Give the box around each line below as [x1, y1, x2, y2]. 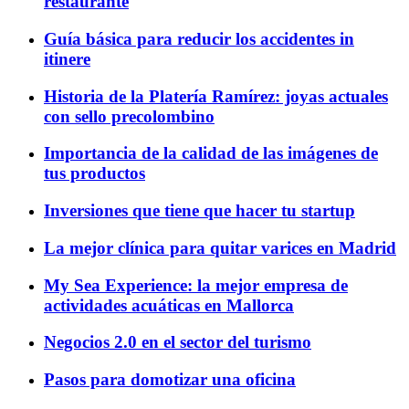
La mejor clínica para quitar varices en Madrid [44, 237, 396, 257]
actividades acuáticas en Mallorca [44, 295, 294, 315]
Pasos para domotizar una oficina [44, 370, 296, 390]
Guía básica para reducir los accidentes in [44, 29, 354, 48]
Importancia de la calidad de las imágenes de [44, 143, 378, 163]
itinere [44, 49, 90, 68]
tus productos [44, 163, 145, 184]
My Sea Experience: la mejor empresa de [44, 275, 348, 295]
